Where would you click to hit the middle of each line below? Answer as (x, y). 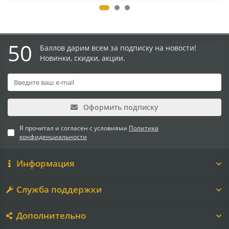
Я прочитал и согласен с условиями (74, 128)
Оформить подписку (121, 107)
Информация (45, 164)
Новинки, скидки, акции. (83, 58)
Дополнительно (51, 216)
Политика (144, 128)
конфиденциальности (53, 137)
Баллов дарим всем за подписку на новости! (118, 48)
